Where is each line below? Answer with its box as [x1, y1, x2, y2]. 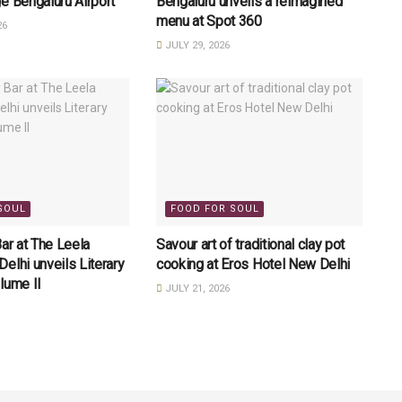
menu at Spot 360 [155, 13, 262, 31]
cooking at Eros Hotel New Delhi [155, 255, 351, 273]
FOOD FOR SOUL [170, 202, 259, 214]
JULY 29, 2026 [162, 39, 230, 52]
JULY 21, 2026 [162, 282, 230, 294]
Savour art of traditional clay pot [155, 235, 345, 253]
